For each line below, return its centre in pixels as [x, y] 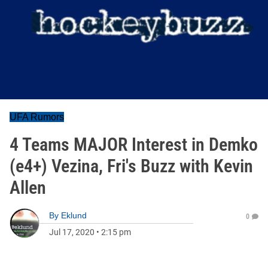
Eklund [74, 215]
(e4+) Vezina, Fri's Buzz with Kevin [131, 166]
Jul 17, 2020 [72, 232]
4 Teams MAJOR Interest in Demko [134, 144]
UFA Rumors [37, 117]
